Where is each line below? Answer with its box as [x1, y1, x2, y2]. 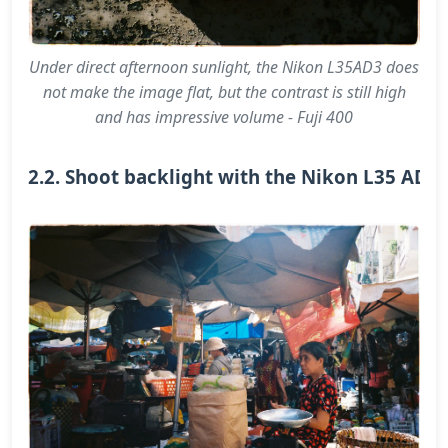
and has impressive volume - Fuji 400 [95, 105, 353, 128]
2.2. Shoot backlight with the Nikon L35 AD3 [28, 163, 439, 189]
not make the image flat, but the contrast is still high [42, 80, 406, 103]
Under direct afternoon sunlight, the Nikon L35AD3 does [29, 55, 419, 78]
